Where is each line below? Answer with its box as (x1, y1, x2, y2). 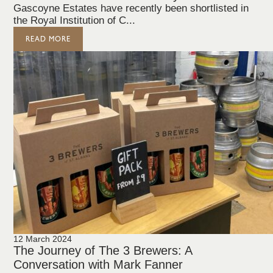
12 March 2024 (13, 234, 73, 244)
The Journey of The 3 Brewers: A (13, 244, 193, 257)
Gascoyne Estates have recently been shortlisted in (13, 2, 249, 14)
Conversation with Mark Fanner (13, 258, 183, 271)
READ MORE (26, 35, 71, 43)
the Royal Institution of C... (13, 15, 136, 26)
